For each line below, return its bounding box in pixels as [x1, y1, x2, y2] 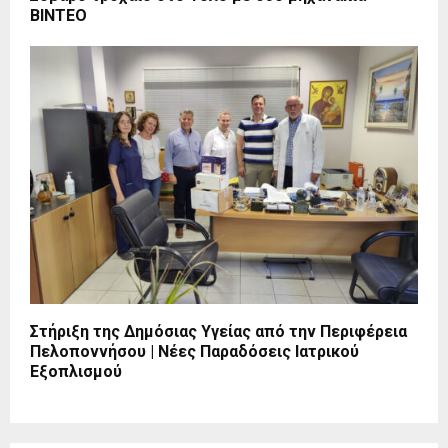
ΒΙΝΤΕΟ [30, 5, 87, 25]
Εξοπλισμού [30, 362, 122, 382]
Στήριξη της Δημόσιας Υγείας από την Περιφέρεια [30, 322, 407, 342]
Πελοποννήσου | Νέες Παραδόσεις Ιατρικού [30, 342, 359, 362]
